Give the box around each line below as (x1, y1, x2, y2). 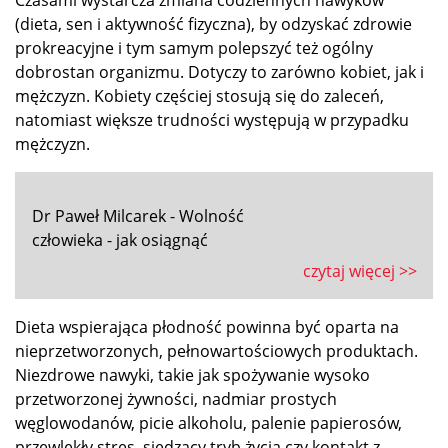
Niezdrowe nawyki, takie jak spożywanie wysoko (15, 364, 370, 387)
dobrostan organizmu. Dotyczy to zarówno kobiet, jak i (15, 61, 424, 84)
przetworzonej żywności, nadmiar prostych (15, 388, 337, 411)
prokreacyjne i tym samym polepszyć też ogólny (15, 37, 373, 60)
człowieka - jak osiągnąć (32, 229, 208, 252)
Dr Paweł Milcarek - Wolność (32, 205, 244, 228)
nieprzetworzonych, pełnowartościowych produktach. (15, 340, 418, 363)
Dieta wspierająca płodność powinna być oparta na (15, 316, 399, 339)
